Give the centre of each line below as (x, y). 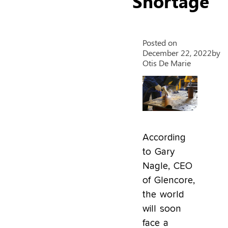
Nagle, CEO (167, 166)
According (164, 137)
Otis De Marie (167, 63)
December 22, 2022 (177, 53)
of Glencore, (169, 180)
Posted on (160, 42)
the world (163, 194)
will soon (162, 209)
